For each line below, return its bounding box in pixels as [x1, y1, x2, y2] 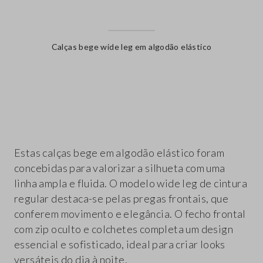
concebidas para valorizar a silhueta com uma [14, 161, 225, 175]
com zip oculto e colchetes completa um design [14, 222, 233, 236]
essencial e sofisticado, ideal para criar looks [14, 238, 225, 251]
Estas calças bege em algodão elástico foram [14, 146, 225, 160]
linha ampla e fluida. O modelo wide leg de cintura [14, 177, 247, 190]
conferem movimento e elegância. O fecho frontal [14, 207, 246, 221]
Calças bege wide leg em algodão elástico [51, 42, 212, 52]
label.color [113, 73, 150, 83]
